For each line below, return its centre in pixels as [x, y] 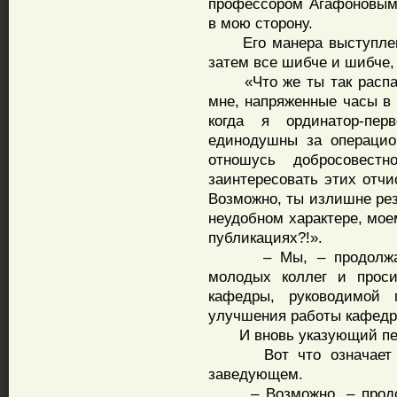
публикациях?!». [265, 237]
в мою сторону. [263, 23]
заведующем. [256, 374]
